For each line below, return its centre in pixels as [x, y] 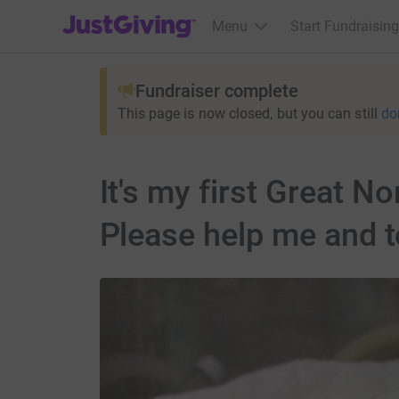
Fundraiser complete [216, 91]
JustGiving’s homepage [135, 15]
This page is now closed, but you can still [247, 114]
